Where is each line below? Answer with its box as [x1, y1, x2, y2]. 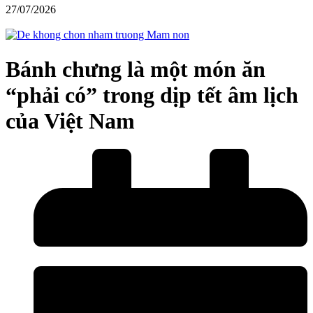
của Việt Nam [6, 108, 135, 133]
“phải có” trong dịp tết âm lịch [6, 82, 298, 108]
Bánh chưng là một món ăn [6, 56, 265, 82]
